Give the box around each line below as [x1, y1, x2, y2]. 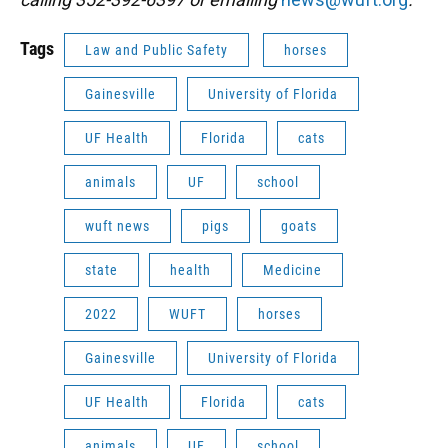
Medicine [263, 261, 322, 278]
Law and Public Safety [85, 41, 228, 58]
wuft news [85, 217, 150, 234]
